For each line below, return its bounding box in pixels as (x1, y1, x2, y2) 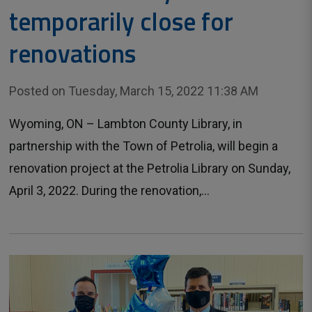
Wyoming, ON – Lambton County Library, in (9, 116, 243, 132)
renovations (9, 34, 136, 73)
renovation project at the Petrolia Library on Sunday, (9, 161, 291, 176)
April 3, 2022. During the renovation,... (9, 183, 210, 198)
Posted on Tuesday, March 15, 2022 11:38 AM (9, 84, 259, 99)
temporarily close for (9, 2, 234, 41)
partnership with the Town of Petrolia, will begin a (9, 139, 279, 154)
